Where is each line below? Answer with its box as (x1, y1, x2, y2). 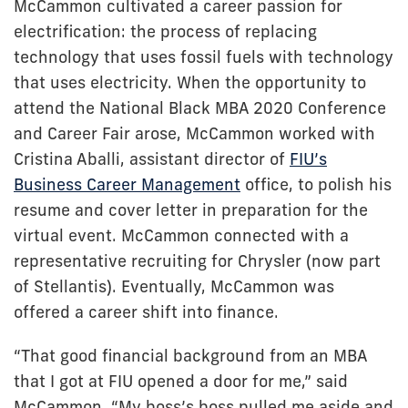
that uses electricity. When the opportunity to (14, 72, 366, 94)
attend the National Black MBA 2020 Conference (14, 97, 386, 119)
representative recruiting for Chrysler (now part (14, 250, 381, 272)
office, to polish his (245, 174, 392, 196)
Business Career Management (14, 174, 240, 196)
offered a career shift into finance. (14, 301, 279, 323)
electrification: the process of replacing (14, 21, 317, 43)
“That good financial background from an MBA (14, 345, 367, 367)
